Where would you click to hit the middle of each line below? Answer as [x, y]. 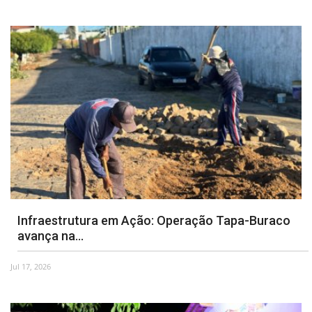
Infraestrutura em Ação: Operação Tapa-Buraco [154, 220]
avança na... [50, 235]
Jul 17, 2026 [31, 266]
